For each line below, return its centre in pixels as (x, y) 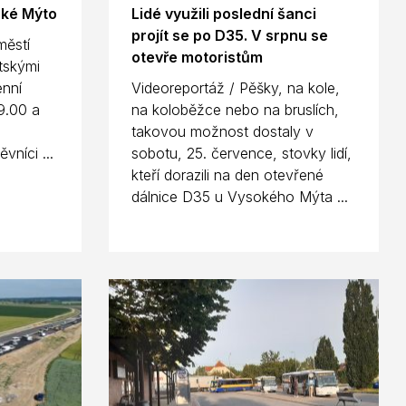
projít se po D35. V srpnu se (229, 35)
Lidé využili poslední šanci (223, 13)
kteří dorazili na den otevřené (227, 174)
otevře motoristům (197, 57)
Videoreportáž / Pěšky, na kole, (235, 87)
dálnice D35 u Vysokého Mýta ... (239, 196)
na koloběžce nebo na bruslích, (235, 109)
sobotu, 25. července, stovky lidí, (241, 153)
